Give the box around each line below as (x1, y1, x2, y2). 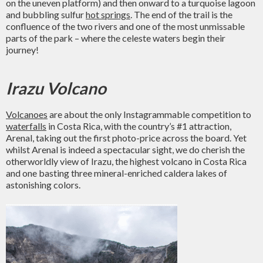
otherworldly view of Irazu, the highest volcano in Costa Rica (6, 156, 247, 167)
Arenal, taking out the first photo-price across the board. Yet (6, 132, 247, 143)
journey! (6, 44, 39, 55)
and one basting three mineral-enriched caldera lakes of (6, 167, 227, 178)
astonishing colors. (6, 179, 80, 190)
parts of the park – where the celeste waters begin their (6, 32, 225, 43)
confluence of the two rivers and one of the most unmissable (6, 21, 245, 32)
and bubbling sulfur (6, 9, 86, 20)
